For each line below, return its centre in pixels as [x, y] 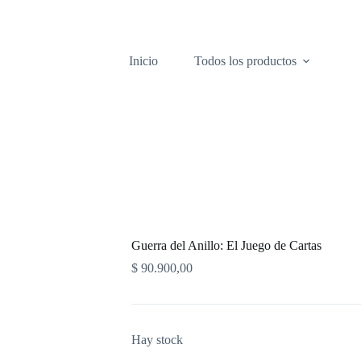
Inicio [144, 60]
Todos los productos [246, 60]
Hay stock [158, 340]
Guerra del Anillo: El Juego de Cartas [227, 246]
